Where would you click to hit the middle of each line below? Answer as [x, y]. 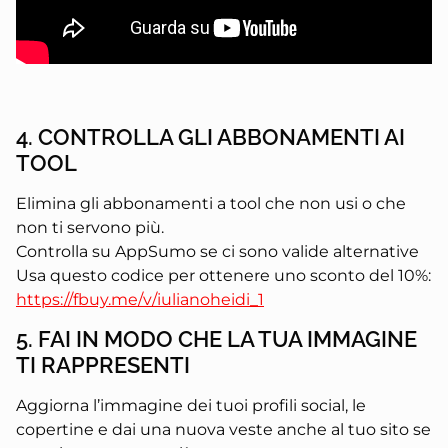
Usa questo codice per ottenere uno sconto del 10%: [223, 275]
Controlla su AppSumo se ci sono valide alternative [217, 251]
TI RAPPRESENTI [103, 365]
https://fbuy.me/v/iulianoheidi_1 [140, 299]
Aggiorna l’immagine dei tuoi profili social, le [191, 406]
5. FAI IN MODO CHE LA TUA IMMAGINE [216, 339]
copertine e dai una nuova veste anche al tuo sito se [223, 430]
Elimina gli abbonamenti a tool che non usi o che [211, 203]
